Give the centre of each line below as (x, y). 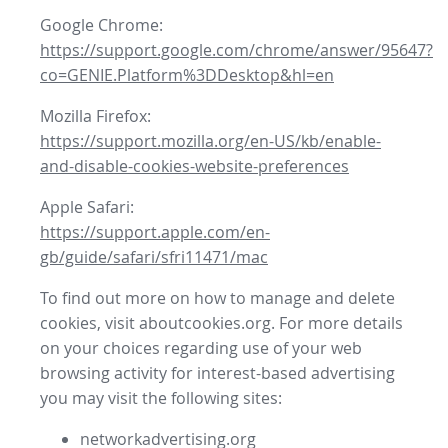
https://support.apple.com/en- (155, 232)
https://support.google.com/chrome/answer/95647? (236, 50)
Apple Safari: (87, 207)
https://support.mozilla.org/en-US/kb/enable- (210, 141)
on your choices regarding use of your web (201, 348)
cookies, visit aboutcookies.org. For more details (221, 323)
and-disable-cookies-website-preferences (194, 166)
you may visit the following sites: (161, 398)
